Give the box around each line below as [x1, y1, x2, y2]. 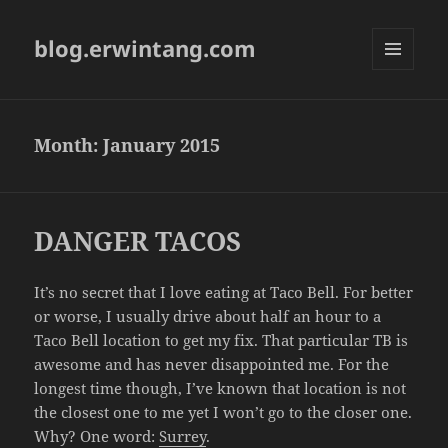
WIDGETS [372, 103, 429, 121]
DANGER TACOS [34, 223, 242, 260]
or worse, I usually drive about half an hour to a [34, 306, 382, 327]
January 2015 [103, 133, 221, 158]
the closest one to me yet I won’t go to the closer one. [34, 402, 413, 423]
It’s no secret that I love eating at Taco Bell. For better [34, 282, 414, 303]
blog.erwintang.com [34, 33, 257, 64]
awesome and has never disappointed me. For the [34, 354, 390, 375]
